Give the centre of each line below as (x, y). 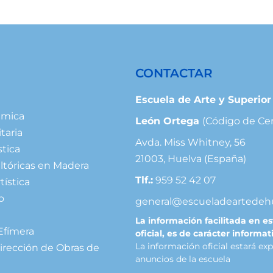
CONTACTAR (174, 73)
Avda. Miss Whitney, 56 (190, 142)
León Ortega (168, 121)
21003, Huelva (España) (190, 158)
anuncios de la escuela (183, 259)
